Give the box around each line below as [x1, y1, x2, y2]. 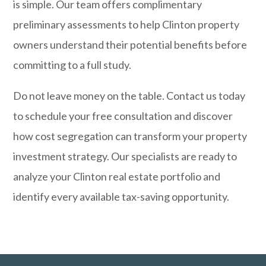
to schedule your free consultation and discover [13, 109, 233, 122]
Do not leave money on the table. [13, 89, 167, 102]
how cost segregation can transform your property [13, 129, 248, 142]
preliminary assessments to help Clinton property [13, 18, 240, 31]
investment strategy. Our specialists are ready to [13, 150, 237, 163]
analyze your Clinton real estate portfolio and [13, 170, 221, 183]
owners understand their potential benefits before [13, 38, 248, 51]
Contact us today [166, 89, 246, 102]
